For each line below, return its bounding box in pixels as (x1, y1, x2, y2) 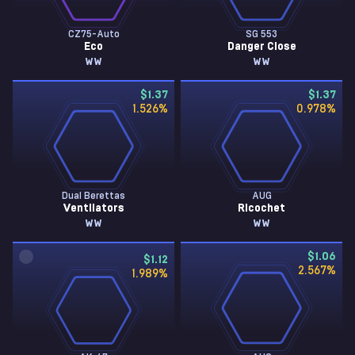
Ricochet (238, 203, 285, 214)
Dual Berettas (62, 191, 125, 200)
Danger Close (227, 41, 296, 52)
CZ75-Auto (67, 29, 120, 39)
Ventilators (63, 203, 124, 214)
